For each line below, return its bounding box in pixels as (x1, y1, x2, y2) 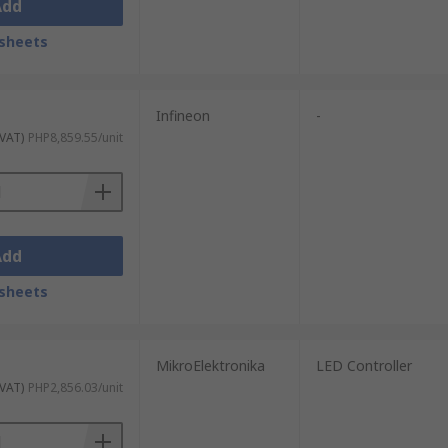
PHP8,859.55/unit (27, 129, 123, 146)
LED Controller (315, 356, 412, 375)
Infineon (155, 106, 210, 125)
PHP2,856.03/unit (27, 379, 123, 396)
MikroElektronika (155, 356, 265, 375)
